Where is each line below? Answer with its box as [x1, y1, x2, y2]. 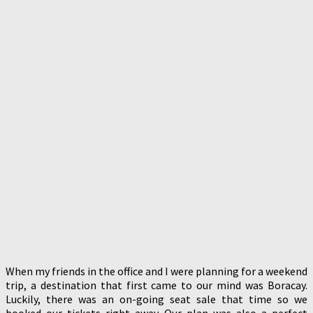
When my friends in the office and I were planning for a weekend [6, 263, 307, 278]
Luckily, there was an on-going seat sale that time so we [6, 291, 307, 306]
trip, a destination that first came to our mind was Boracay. [6, 277, 307, 292]
